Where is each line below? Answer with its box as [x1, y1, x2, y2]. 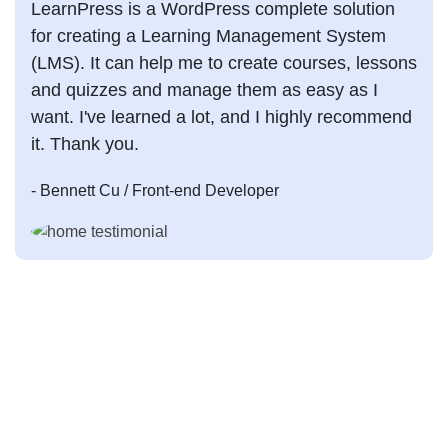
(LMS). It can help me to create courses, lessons [31, 52, 417, 73]
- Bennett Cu [31, 181, 120, 199]
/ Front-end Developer [124, 181, 279, 199]
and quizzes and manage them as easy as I [31, 79, 378, 100]
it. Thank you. [31, 133, 139, 154]
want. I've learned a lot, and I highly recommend [31, 106, 412, 127]
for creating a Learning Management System [31, 25, 386, 46]
